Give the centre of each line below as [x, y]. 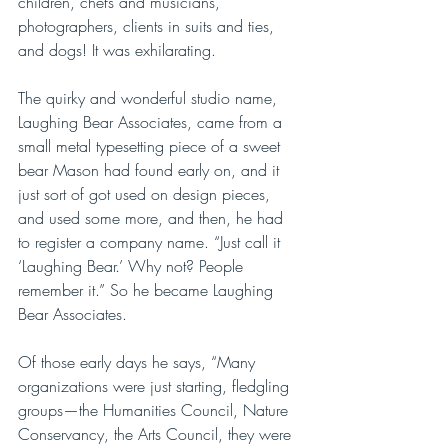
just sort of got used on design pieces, [146, 193]
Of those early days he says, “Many [139, 361]
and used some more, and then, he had [153, 217]
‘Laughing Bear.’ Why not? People [133, 265]
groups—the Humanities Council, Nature [155, 409]
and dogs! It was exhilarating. [119, 49]
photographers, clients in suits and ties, [148, 25]
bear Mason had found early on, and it [151, 169]
